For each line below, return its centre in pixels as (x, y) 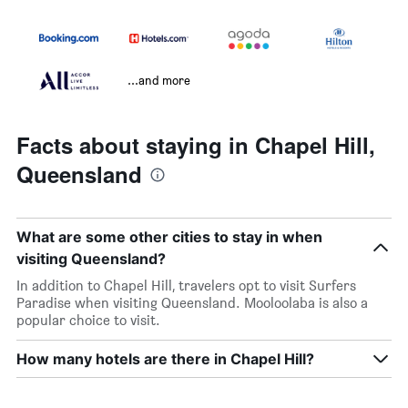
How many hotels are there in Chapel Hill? (165, 359)
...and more (159, 80)
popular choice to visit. (88, 321)
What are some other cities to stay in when (169, 237)
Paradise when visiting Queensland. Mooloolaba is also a (192, 303)
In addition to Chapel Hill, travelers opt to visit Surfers (186, 286)
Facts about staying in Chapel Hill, (196, 145)
